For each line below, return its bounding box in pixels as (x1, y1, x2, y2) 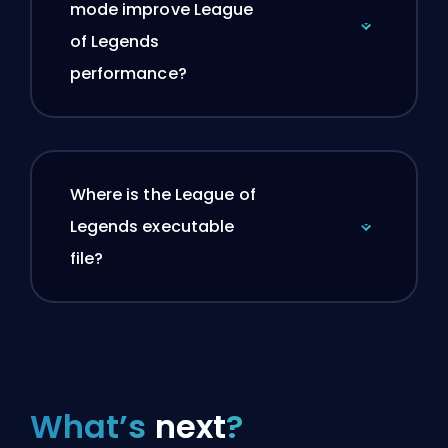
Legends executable (69, 215, 235, 239)
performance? (69, 62, 187, 86)
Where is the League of (69, 183, 256, 207)
